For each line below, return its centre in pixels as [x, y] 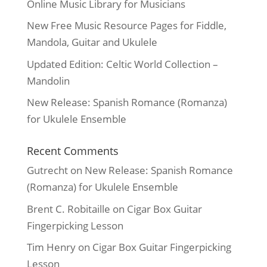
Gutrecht [47, 170]
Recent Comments [72, 151]
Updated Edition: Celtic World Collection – [122, 64]
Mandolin [48, 80]
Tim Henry [51, 247]
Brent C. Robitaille [68, 209]
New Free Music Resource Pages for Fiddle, [126, 26]
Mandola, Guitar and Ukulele [92, 42]
